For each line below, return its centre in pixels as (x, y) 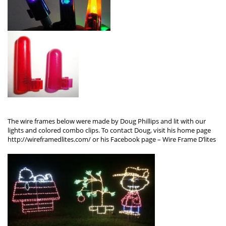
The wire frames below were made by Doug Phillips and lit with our (107, 121)
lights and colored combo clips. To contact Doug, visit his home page (110, 130)
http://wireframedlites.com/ (49, 139)
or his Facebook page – (127, 139)
